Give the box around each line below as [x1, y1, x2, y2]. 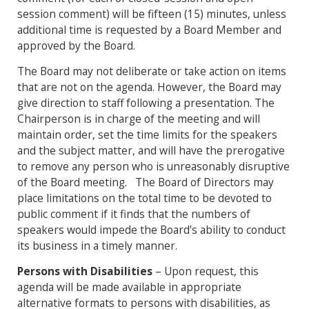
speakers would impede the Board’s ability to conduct [17, 222, 286, 238]
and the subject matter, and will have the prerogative [17, 143, 285, 159]
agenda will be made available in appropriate [17, 279, 241, 295]
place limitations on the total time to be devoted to [17, 190, 272, 206]
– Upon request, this [155, 263, 259, 279]
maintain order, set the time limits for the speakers [17, 127, 277, 143]
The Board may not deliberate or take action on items [17, 63, 286, 79]
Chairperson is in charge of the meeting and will [17, 111, 260, 127]
